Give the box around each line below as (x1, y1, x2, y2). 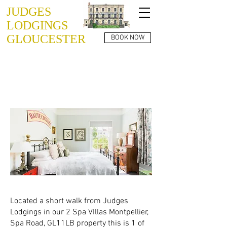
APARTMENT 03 (15, 81, 116, 96)
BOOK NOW (111, 33, 144, 42)
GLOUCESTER (7, 32, 86, 46)
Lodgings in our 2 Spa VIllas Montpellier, (10, 207, 148, 217)
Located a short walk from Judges (10, 196, 128, 206)
